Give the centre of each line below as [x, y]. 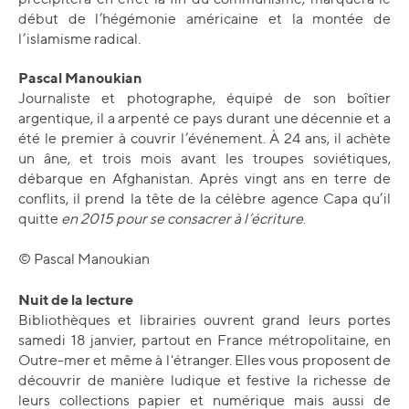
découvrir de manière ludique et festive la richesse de [204, 380]
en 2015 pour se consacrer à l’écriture [182, 219]
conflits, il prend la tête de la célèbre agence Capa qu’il [204, 199]
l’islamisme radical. [79, 39]
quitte [40, 219]
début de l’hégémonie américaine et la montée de [204, 19]
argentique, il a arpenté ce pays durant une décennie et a [204, 118]
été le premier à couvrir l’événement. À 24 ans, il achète [204, 138]
